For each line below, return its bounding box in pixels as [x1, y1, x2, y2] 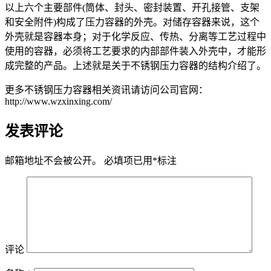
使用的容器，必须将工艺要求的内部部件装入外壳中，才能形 [5, 45, 266, 56]
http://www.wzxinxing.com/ [5, 96, 112, 106]
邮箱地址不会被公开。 [5, 155, 102, 166]
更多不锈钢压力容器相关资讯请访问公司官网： [5, 84, 208, 95]
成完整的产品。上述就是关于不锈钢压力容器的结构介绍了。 [5, 60, 266, 71]
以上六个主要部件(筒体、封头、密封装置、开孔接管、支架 [5, 2, 260, 13]
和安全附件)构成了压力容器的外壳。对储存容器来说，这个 [5, 16, 260, 27]
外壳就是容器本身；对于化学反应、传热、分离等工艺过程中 [5, 31, 266, 42]
